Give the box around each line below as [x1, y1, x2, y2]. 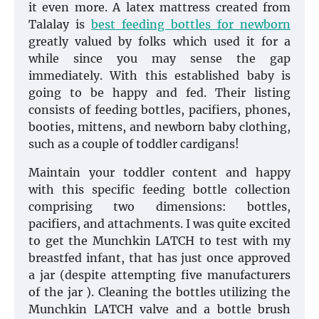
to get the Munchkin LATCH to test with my [28, 234, 291, 249]
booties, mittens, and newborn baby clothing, [28, 120, 291, 135]
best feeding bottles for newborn [91, 17, 291, 32]
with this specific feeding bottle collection [28, 182, 291, 197]
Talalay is [28, 17, 91, 32]
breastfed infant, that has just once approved [28, 251, 291, 266]
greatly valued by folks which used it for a [28, 34, 291, 49]
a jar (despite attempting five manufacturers [28, 268, 291, 283]
